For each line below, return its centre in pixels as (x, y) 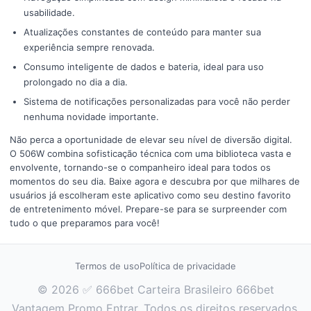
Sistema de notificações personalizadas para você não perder (157, 101)
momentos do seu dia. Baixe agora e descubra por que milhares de (155, 181)
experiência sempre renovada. (89, 47)
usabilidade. (49, 12)
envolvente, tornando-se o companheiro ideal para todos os (140, 167)
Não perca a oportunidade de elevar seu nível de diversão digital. (151, 140)
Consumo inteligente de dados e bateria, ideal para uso (144, 67)
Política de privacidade (188, 266)
